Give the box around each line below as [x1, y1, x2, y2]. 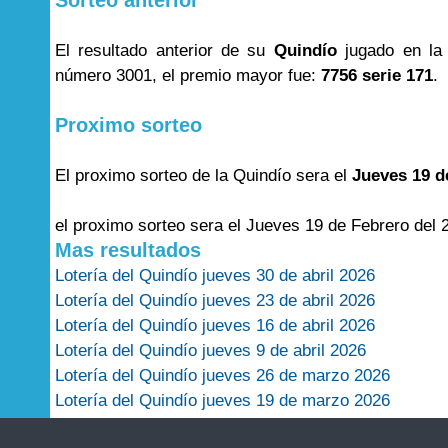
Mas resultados [55, 239, 201, 261]
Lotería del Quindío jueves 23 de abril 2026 [55, 291, 375, 310]
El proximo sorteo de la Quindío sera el [55, 166, 352, 185]
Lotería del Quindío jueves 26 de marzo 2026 [55, 366, 390, 385]
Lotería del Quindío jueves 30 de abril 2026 [55, 266, 375, 285]
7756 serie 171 [321, 66, 433, 85]
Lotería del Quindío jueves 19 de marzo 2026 [55, 391, 390, 410]
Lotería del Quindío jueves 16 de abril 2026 [55, 316, 375, 335]
